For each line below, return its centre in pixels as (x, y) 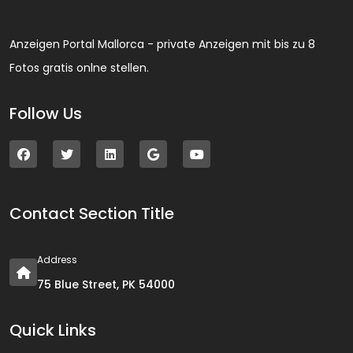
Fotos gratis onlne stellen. (79, 68)
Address (57, 260)
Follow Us (46, 114)
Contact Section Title (92, 214)
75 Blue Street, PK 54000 (106, 285)
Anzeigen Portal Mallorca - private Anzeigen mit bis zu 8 (162, 45)
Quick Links (53, 331)
